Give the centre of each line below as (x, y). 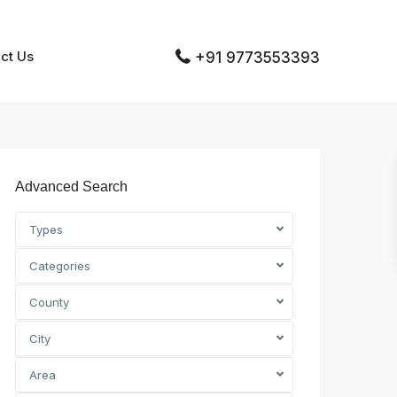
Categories (60, 266)
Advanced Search (71, 187)
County (49, 302)
